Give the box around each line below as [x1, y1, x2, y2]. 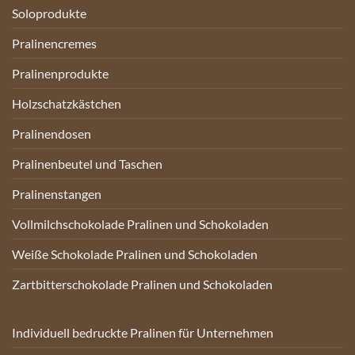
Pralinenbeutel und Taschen [12, 156, 162, 172]
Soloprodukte [12, 6, 86, 21]
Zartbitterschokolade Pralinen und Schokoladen [12, 277, 273, 292]
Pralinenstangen [12, 186, 101, 202]
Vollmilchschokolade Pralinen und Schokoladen [12, 216, 269, 232]
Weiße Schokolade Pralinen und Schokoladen [12, 246, 258, 262]
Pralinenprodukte [12, 66, 109, 82]
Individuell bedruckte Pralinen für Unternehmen [12, 325, 273, 341]
